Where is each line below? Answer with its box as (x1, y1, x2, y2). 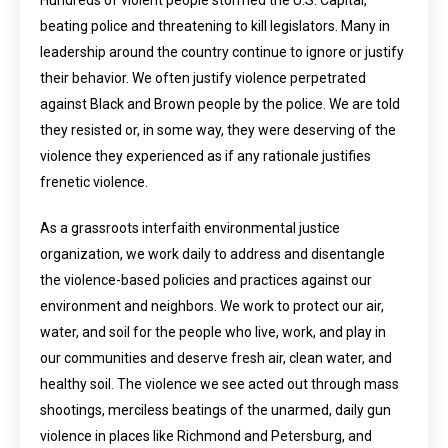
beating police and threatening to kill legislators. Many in (40, 18, 390, 34)
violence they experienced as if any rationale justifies (40, 148, 371, 164)
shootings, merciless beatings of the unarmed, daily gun (40, 402, 391, 418)
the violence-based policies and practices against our (40, 272, 372, 288)
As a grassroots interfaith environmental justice (40, 220, 340, 236)
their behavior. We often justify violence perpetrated (40, 70, 366, 86)
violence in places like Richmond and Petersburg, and (40, 428, 372, 444)
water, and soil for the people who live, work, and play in (40, 324, 386, 340)
